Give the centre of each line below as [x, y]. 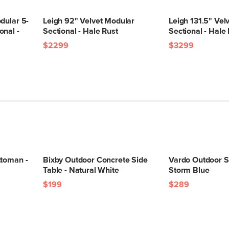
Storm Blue [189, 170]
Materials [172, 24]
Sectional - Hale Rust [81, 31]
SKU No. [170, 116]
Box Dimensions [185, 135]
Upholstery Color [186, 6]
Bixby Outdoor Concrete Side [95, 160]
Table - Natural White [81, 170]
